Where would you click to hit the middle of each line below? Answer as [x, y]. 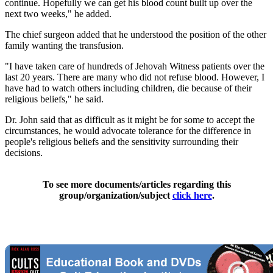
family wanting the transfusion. [64, 45]
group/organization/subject [115, 195]
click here [192, 195]
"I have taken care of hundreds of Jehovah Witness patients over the [135, 66]
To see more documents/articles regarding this [136, 184]
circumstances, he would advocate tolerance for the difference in [128, 130]
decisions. [24, 152]
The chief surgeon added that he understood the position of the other [136, 34]
